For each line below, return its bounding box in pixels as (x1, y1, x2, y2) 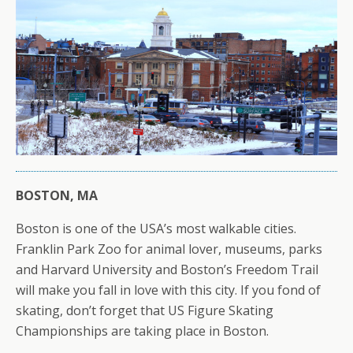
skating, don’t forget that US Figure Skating (16, 302, 273, 320)
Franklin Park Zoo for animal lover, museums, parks (16, 240, 322, 258)
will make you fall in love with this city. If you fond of (16, 281, 321, 299)
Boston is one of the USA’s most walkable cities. (16, 220, 296, 238)
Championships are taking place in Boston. (16, 322, 269, 340)
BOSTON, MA (16, 187, 98, 205)
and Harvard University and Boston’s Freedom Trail (16, 261, 318, 279)
